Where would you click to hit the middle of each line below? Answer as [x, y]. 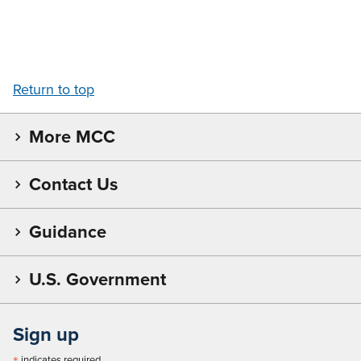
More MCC [72, 136]
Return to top [54, 89]
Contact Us [73, 184]
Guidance [68, 231]
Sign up [46, 334]
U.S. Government [98, 279]
